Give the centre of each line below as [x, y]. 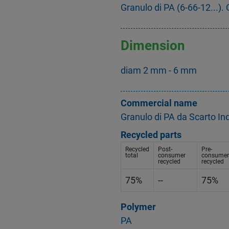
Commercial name [159, 103]
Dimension [153, 45]
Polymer [138, 207]
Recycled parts [151, 135]
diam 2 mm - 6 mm [159, 71]
